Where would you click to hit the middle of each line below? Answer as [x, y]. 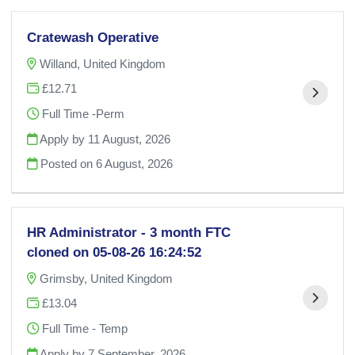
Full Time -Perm [82, 114]
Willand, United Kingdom [103, 63]
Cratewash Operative [93, 38]
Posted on [67, 164]
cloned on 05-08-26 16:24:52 [115, 252]
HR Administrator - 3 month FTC [129, 233]
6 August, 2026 [135, 164]
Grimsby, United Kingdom [107, 278]
